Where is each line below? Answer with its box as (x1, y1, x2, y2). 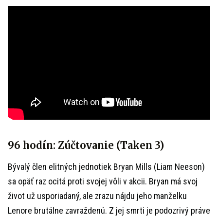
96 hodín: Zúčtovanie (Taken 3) (8, 139, 164, 151)
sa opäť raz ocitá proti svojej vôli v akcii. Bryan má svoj (8, 176, 198, 186)
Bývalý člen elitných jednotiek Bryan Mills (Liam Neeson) (8, 162, 205, 172)
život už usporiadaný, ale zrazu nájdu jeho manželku (8, 191, 187, 201)
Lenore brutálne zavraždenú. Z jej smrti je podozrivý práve (8, 205, 210, 216)
